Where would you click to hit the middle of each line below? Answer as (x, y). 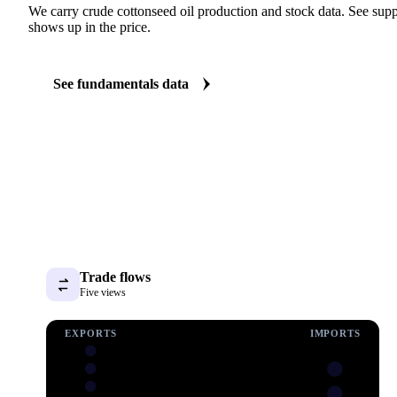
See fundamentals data (121, 84)
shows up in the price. (90, 27)
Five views (103, 292)
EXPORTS (90, 333)
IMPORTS (335, 333)
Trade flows (115, 277)
